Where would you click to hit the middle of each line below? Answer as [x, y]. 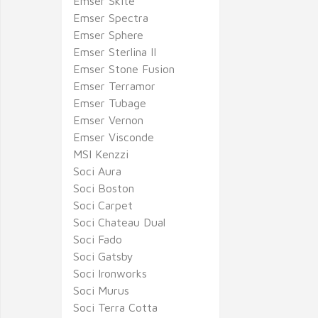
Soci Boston [104, 188]
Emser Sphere [108, 35]
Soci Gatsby [103, 256]
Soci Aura [97, 171]
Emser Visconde [114, 137]
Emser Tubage [110, 103]
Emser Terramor [114, 86]
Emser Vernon [108, 120]
